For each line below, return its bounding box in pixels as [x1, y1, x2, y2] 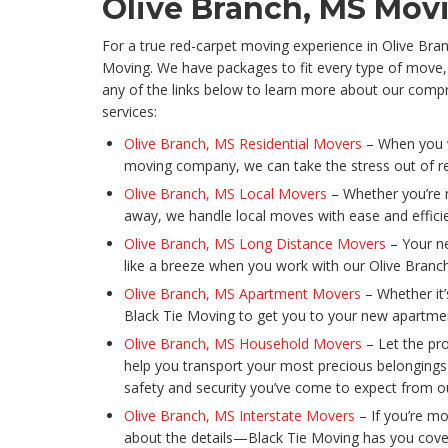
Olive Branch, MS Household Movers [124, 334, 362, 354]
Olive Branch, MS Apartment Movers [124, 284, 361, 304]
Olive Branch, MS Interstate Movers [124, 406, 355, 426]
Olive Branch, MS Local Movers [124, 184, 327, 204]
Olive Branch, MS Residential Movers [124, 134, 362, 154]
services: [102, 102, 157, 122]
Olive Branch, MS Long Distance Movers [124, 234, 386, 254]
